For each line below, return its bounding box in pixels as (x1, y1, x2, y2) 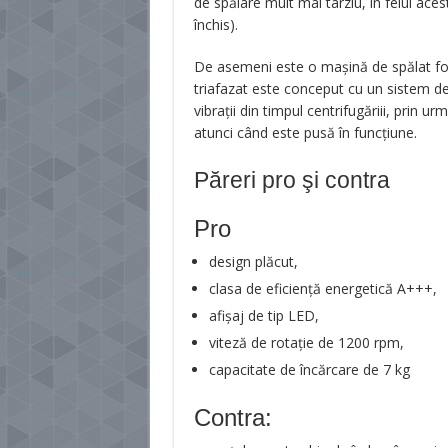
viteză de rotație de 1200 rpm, (208, 333, 404, 352)
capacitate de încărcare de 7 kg (208, 360, 410, 379)
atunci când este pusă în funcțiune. (193, 123, 417, 142)
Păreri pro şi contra (193, 167, 390, 193)
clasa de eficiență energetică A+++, (208, 279, 437, 298)
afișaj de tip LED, (208, 306, 319, 325)
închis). (193, 15, 238, 34)
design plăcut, (208, 252, 298, 271)
